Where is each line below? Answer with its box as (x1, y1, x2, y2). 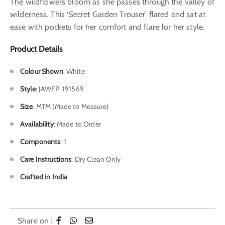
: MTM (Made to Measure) (33, 101, 108, 111)
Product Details (10, 44, 63, 54)
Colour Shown (20, 66, 63, 76)
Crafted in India (20, 172, 68, 181)
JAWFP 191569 (37, 84, 84, 93)
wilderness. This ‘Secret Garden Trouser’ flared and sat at (10, 9, 206, 19)
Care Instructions (20, 154, 72, 164)
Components (20, 137, 61, 146)
